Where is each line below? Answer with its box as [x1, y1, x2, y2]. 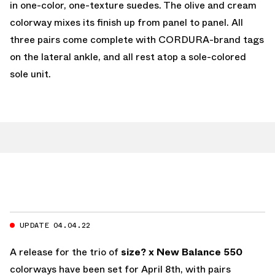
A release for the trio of [10, 244, 121, 259]
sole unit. [10, 66, 51, 81]
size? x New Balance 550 [121, 244, 242, 259]
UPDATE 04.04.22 [20, 219, 91, 231]
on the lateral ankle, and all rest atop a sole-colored [10, 49, 246, 64]
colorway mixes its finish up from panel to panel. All [10, 15, 243, 29]
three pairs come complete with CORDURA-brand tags [10, 32, 264, 47]
